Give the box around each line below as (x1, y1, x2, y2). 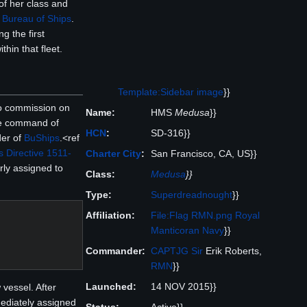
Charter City (86, 148, 141, 160)
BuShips (24, 132, 60, 143)
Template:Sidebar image (118, 86, 223, 98)
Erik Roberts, (203, 245, 262, 257)
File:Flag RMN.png (151, 210, 232, 221)
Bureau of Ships (2, 12, 71, 24)
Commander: (86, 245, 145, 257)
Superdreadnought (151, 189, 232, 201)
